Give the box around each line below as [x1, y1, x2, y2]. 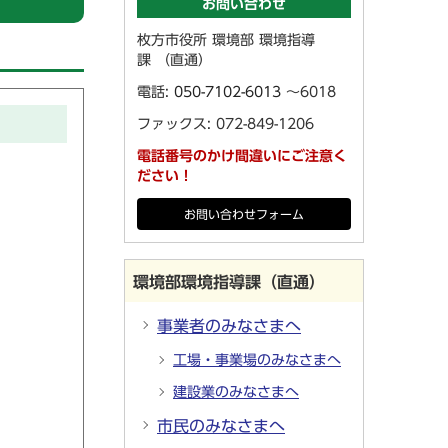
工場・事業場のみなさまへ [173, 353, 341, 367]
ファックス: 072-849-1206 [137, 117, 314, 131]
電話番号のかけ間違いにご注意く [137, 149, 347, 163]
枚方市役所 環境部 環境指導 [137, 33, 315, 47]
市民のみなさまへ [157, 418, 285, 434]
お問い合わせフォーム [184, 209, 304, 220]
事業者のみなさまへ [157, 318, 301, 334]
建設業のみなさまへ [173, 385, 299, 399]
